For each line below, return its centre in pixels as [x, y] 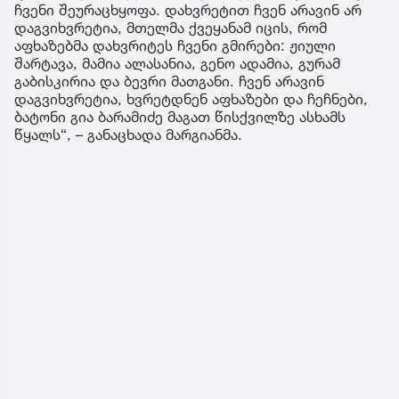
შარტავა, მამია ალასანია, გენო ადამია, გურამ [177, 63]
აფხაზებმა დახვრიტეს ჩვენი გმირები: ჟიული [175, 45]
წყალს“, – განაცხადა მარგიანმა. [128, 134]
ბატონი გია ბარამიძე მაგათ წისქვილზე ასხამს [180, 116]
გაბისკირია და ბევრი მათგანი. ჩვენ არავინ [169, 81]
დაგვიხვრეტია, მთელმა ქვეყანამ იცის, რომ [171, 27]
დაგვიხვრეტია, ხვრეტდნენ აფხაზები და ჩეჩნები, [191, 98]
